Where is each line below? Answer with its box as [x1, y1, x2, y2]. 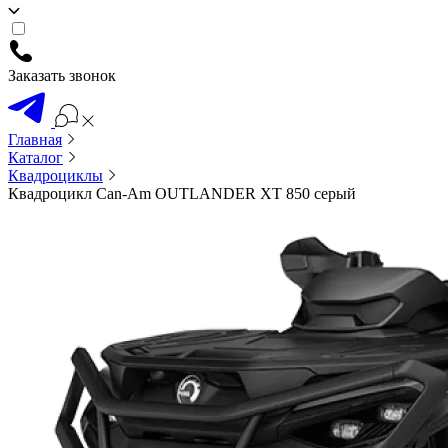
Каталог [8, 149, 63, 166]
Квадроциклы [8, 167, 103, 184]
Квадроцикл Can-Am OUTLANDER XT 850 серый [8, 185, 356, 202]
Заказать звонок [8, 67, 116, 84]
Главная [8, 131, 62, 148]
